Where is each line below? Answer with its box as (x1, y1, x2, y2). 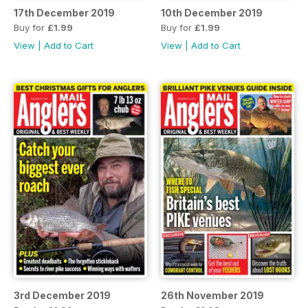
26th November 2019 (161, 289, 264, 301)
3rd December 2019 (14, 289, 111, 301)
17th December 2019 (14, 7, 115, 19)
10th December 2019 (161, 7, 263, 19)
